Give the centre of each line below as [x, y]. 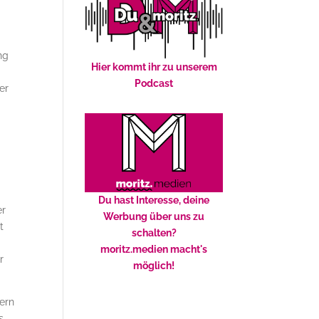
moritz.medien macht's [154, 249]
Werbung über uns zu [154, 216]
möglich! [154, 266]
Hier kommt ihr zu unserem [154, 67]
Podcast [154, 83]
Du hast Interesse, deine [154, 200]
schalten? [154, 233]
